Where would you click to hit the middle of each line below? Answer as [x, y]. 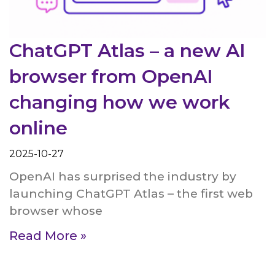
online [38, 128]
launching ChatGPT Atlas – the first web [131, 193]
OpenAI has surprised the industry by [123, 176]
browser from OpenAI [111, 76]
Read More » [48, 235]
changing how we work [120, 102]
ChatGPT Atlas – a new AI [127, 50]
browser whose [56, 211]
